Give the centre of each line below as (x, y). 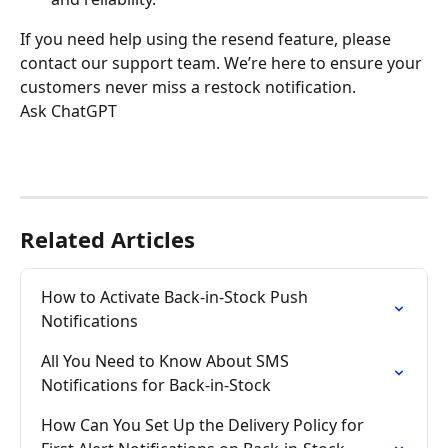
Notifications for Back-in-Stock (156, 384)
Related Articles (107, 238)
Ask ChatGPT (68, 111)
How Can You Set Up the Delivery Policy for (204, 424)
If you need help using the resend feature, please (207, 39)
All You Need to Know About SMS (167, 360)
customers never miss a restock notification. (188, 87)
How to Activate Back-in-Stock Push (176, 296)
